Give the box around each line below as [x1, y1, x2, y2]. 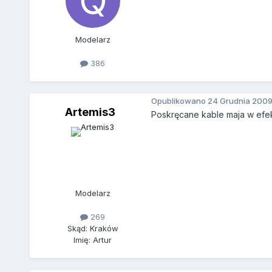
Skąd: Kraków [67, 223, 118, 234]
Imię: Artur [73, 235, 112, 245]
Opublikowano [151, 95, 208, 106]
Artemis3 [65, 106, 116, 119]
